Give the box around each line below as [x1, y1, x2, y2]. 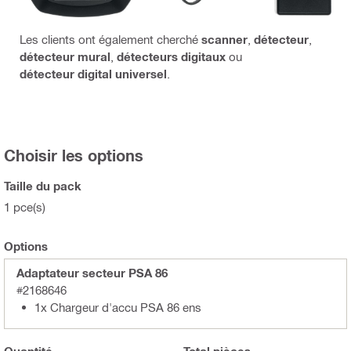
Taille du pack [4, 178, 81, 193]
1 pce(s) [4, 199, 45, 214]
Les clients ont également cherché [20, 31, 201, 46]
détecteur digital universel [20, 66, 167, 81]
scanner [201, 31, 248, 46]
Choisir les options [4, 145, 143, 165]
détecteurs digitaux [117, 49, 226, 63]
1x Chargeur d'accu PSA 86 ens [34, 299, 201, 314]
